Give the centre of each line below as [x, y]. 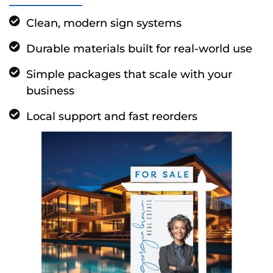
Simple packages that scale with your [129, 75]
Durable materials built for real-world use [139, 49]
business [50, 91]
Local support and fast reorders [112, 117]
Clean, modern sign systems [104, 23]
